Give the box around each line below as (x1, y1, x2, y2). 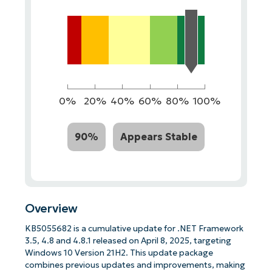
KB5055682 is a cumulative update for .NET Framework (24, 223, 243, 234)
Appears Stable (120, 130, 198, 143)
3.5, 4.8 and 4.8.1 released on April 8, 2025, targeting (24, 236, 231, 246)
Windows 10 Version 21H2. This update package (24, 248, 213, 259)
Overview (24, 201, 78, 216)
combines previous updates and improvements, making (24, 260, 245, 271)
